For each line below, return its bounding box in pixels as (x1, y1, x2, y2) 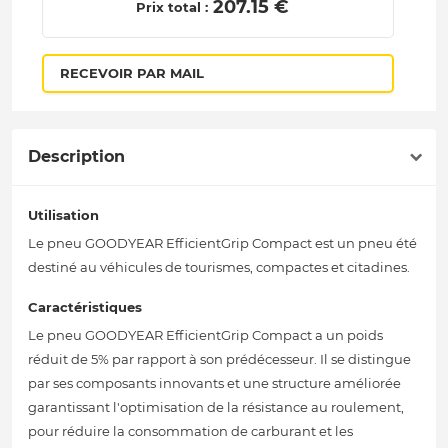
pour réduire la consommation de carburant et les (28, 423, 353, 440)
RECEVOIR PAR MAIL (59, 65, 204, 82)
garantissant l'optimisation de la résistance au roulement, (28, 399, 404, 416)
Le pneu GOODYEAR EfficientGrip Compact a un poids (28, 327, 383, 344)
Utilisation (28, 207, 99, 224)
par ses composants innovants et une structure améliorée (28, 375, 401, 392)
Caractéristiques (28, 299, 142, 316)
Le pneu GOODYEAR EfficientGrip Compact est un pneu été (28, 235, 417, 252)
